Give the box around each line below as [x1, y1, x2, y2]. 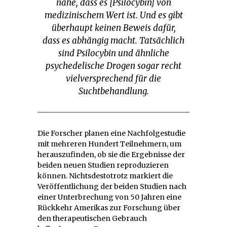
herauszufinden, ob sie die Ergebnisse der [37, 149, 185, 159]
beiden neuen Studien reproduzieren [37, 160, 169, 170]
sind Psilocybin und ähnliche [58, 47, 169, 59]
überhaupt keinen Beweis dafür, [51, 22, 176, 33]
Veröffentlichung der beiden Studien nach [37, 181, 186, 191]
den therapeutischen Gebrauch [37, 213, 147, 223]
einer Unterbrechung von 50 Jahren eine [37, 192, 181, 202]
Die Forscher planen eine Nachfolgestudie [37, 128, 185, 138]
